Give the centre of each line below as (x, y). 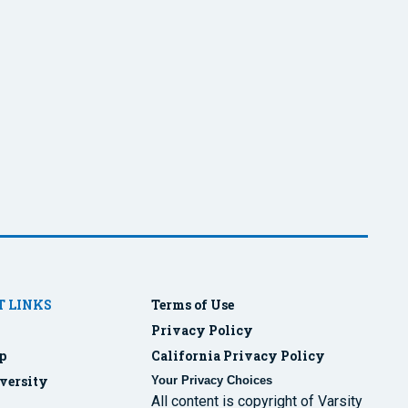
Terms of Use (192, 304)
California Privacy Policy (238, 355)
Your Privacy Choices (211, 380)
